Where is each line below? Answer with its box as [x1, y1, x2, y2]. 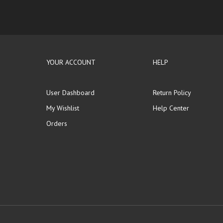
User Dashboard [46, 88, 95, 97]
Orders [46, 119, 68, 128]
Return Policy [153, 88, 192, 97]
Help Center [153, 104, 190, 112]
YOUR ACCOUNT [46, 58, 96, 67]
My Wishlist [46, 104, 80, 112]
